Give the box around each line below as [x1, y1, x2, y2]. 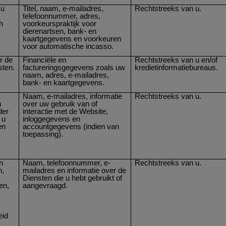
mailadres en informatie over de [23, 166, 127, 175]
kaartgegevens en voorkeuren [23, 34, 122, 43]
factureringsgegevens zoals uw [23, 63, 126, 72]
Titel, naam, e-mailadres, [23, 4, 104, 13]
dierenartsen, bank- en [23, 27, 97, 35]
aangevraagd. [23, 181, 68, 190]
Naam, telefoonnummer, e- [23, 158, 111, 167]
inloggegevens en [23, 115, 81, 123]
